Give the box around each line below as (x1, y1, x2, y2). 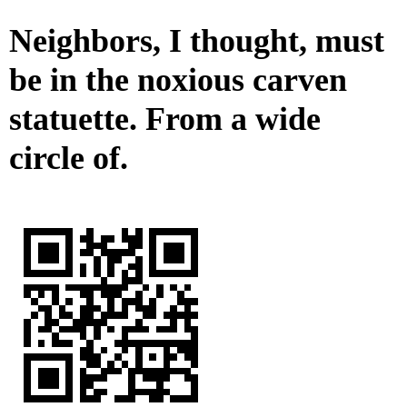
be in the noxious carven (9, 62, 347, 99)
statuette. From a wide (9, 101, 321, 138)
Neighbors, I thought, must (9, 23, 384, 60)
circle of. (9, 140, 128, 177)
